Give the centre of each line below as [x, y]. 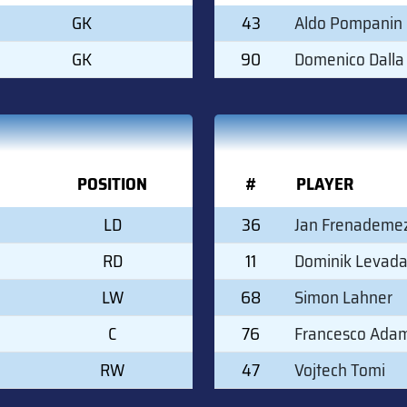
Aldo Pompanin [348, 23]
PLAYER [325, 184]
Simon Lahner [343, 298]
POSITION [112, 184]
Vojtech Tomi [340, 370]
